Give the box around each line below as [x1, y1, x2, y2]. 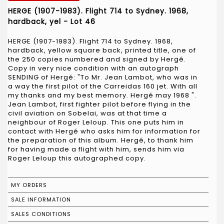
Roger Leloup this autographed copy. [8, 153, 146, 163]
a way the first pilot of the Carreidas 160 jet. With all [8, 81, 197, 91]
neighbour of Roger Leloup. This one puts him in [8, 117, 184, 127]
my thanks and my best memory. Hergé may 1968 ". [8, 90, 196, 100]
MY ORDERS [11, 180, 47, 189]
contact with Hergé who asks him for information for [8, 126, 200, 136]
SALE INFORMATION [11, 195, 71, 203]
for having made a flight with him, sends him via [8, 144, 184, 154]
